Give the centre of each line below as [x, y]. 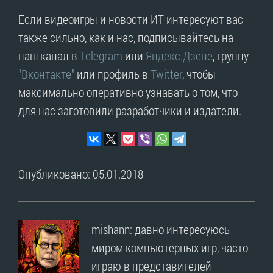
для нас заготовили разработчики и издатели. [130, 110]
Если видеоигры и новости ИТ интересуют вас [131, 19]
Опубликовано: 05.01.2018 [81, 173]
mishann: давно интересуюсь [161, 229]
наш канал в [49, 55]
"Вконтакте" [46, 73]
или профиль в [112, 73]
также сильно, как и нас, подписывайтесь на [126, 37]
